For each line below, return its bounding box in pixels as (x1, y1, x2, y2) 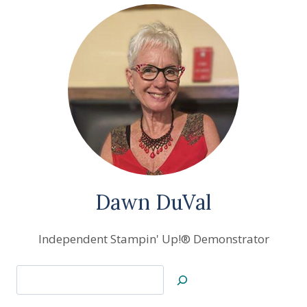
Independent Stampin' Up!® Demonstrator (38, 230, 269, 247)
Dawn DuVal (95, 188, 212, 215)
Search (16, 266, 52, 282)
